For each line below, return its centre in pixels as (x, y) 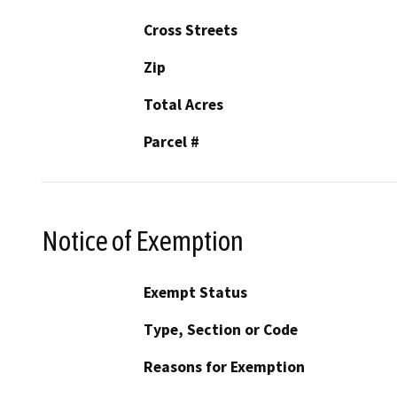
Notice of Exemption (143, 241)
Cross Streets (191, 30)
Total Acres (183, 104)
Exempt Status (195, 293)
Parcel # (171, 141)
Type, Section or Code (221, 330)
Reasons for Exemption (224, 367)
